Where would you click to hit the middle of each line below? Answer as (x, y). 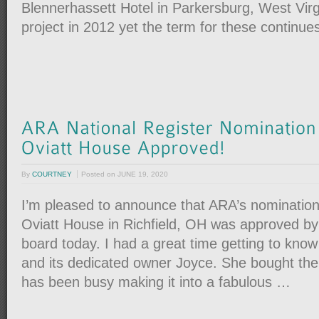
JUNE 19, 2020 (143, 174)
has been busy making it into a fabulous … (156, 282)
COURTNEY (52, 174)
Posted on (99, 174)
